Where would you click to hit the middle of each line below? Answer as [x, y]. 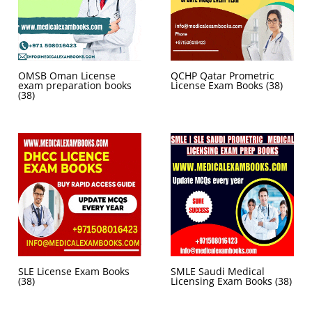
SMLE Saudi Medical [218, 272]
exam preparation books [75, 86]
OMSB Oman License [67, 76]
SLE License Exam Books [74, 272]
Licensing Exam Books [223, 281]
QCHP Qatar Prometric [223, 76]
